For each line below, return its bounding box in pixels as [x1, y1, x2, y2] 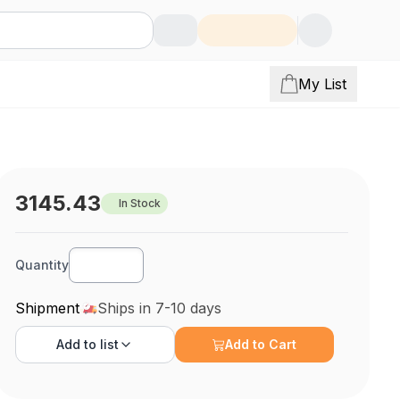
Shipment [15, 299, 80, 317]
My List [298, 75, 346, 93]
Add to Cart [225, 337, 297, 352]
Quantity [15, 257, 70, 272]
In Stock [119, 196, 162, 210]
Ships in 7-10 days [97, 299, 222, 317]
